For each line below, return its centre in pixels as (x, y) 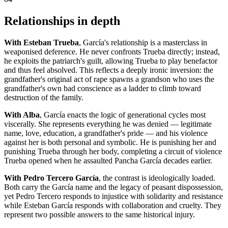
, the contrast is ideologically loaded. (157, 178)
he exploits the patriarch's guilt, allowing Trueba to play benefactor (111, 61)
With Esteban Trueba (41, 42)
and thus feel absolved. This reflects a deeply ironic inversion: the (109, 70)
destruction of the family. (44, 97)
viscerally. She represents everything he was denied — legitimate (108, 124)
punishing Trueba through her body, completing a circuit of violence (113, 151)
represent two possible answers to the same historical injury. (99, 214)
